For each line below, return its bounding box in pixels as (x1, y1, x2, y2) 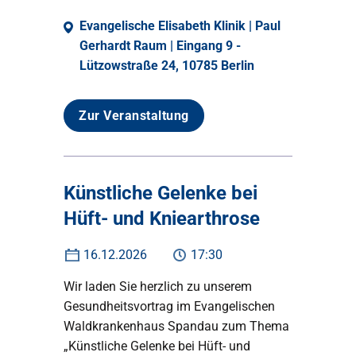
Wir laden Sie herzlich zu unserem (64, 279, 252, 294)
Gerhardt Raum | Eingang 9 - (79, 38, 241, 53)
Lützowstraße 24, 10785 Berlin (79, 58, 254, 73)
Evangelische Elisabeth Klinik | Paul (79, 18, 281, 33)
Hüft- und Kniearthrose (64, 207, 260, 230)
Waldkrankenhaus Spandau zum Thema (64, 319, 289, 334)
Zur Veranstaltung (79, 108, 189, 123)
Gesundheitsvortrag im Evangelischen (64, 299, 275, 314)
